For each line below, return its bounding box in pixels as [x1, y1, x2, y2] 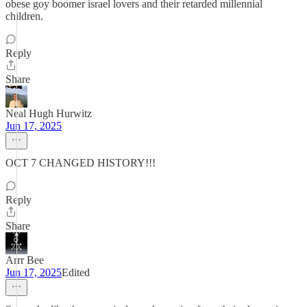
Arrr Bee [5, 254, 44, 266]
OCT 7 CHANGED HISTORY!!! [5, 157, 156, 169]
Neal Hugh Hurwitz [5, 108, 92, 119]
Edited [62, 267, 90, 278]
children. [5, 10, 43, 22]
